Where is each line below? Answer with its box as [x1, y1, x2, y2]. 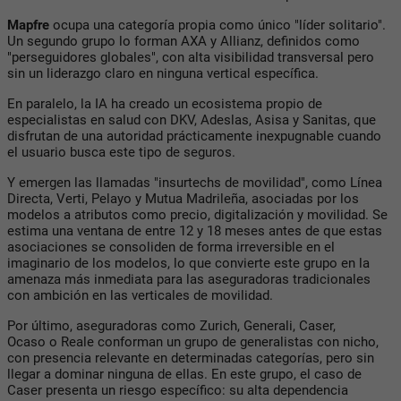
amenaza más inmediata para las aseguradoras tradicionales [7, 270, 371, 287]
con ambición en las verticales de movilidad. [7, 286, 273, 303]
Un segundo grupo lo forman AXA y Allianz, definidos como [7, 32, 360, 49]
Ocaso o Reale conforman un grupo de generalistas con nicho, [7, 333, 379, 350]
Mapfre [7, 16, 49, 33]
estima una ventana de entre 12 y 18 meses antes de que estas [7, 222, 382, 239]
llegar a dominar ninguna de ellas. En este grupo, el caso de [7, 365, 362, 382]
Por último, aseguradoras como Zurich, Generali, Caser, [7, 317, 336, 334]
